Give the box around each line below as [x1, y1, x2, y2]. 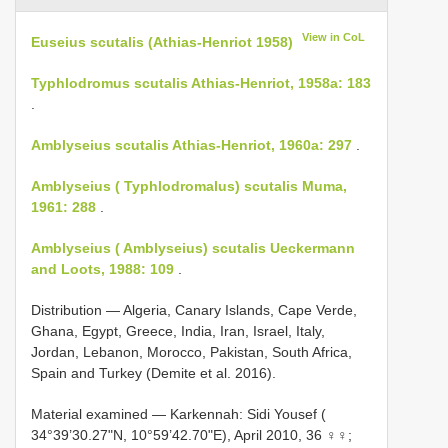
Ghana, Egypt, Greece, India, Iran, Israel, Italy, [31, 322, 325, 339]
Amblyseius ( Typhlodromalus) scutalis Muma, [31, 177, 347, 194]
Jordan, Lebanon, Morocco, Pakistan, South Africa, [31, 343, 352, 360]
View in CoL [302, 31, 366, 43]
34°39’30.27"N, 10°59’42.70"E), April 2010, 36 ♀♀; [31, 426, 352, 443]
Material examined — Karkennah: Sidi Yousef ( [31, 405, 326, 422]
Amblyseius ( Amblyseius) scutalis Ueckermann [31, 239, 355, 256]
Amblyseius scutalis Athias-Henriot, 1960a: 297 [31, 136, 352, 153]
